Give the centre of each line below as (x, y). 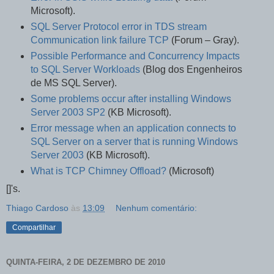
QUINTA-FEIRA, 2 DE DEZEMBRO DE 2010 (86, 262)
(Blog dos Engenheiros (191, 70)
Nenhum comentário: (157, 208)
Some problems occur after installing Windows (131, 99)
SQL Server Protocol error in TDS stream (118, 27)
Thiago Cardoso (37, 208)
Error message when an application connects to (133, 128)
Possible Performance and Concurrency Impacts (135, 56)
